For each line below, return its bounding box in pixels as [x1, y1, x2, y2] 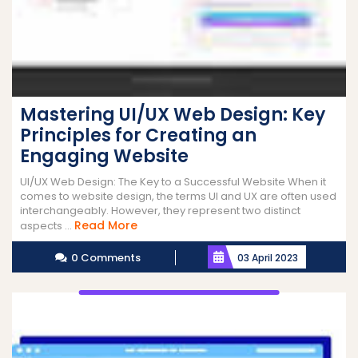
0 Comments [70, 249, 141, 265]
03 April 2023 [237, 250, 299, 265]
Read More [74, 217, 137, 233]
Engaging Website [20, 143, 189, 169]
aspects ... [20, 217, 74, 233]
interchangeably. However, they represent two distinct [20, 202, 300, 218]
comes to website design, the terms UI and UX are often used [20, 188, 336, 204]
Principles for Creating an [20, 122, 257, 148]
